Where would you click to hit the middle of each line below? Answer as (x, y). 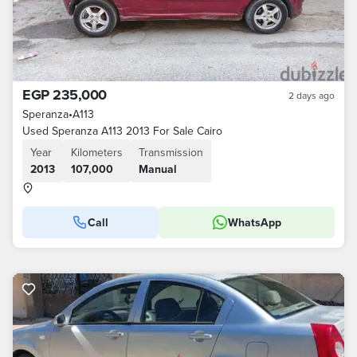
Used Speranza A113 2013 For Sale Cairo (122, 131)
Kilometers (97, 152)
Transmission (171, 152)
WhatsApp (254, 222)
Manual (158, 169)
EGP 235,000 (65, 95)
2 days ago (312, 95)
